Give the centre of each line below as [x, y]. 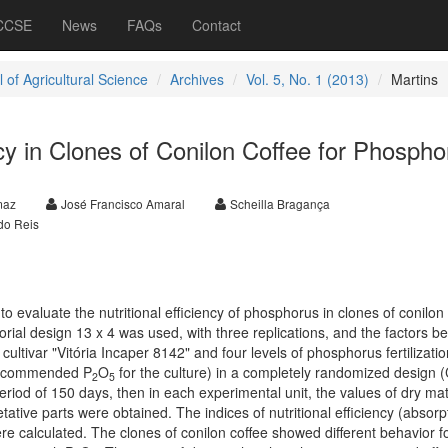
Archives [196, 79]
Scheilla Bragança [279, 203]
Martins [414, 79]
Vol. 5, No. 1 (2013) [307, 79]
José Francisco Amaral [122, 203]
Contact [216, 25]
